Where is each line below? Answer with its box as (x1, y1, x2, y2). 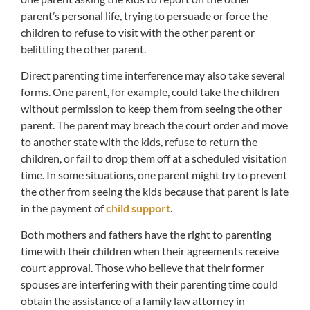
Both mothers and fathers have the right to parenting (21, 228, 271, 241)
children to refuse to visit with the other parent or (21, 25, 255, 39)
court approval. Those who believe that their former (21, 261, 264, 275)
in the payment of (21, 201, 106, 215)
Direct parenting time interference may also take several (21, 69, 285, 82)
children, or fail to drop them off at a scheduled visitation (21, 152, 287, 165)
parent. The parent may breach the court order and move (21, 118, 288, 132)
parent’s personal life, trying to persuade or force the (21, 8, 268, 22)
